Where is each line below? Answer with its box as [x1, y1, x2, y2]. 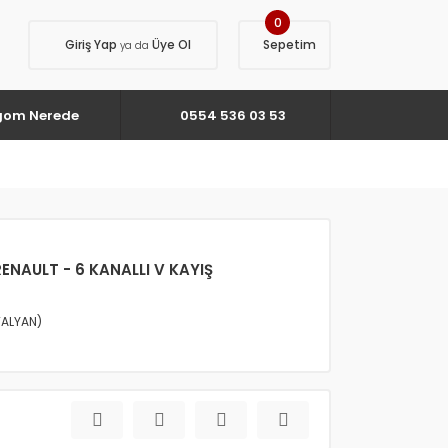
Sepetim [263, 36, 316, 53]
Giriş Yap [65, 36, 120, 53]
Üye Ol [149, 36, 191, 53]
